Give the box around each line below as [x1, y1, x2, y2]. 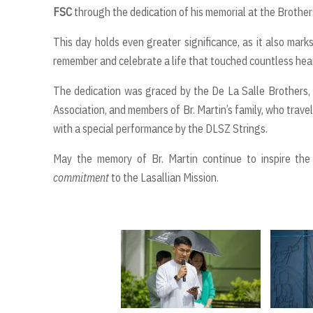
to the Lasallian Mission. [109, 170, 219, 184]
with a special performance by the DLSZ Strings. [53, 121, 268, 136]
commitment [53, 170, 109, 184]
